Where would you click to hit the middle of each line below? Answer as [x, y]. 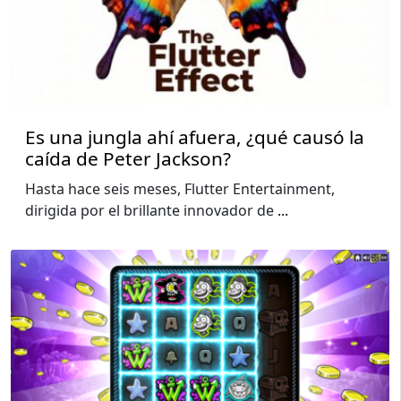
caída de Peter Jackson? [128, 158]
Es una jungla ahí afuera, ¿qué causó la [195, 137]
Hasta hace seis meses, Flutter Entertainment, [180, 188]
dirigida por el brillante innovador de [151, 210]
